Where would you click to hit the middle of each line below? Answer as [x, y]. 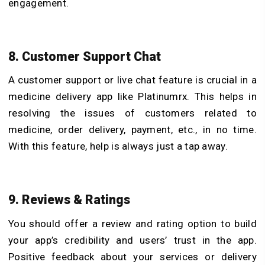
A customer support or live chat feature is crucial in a [132, 80]
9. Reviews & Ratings [69, 200]
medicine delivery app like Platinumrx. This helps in [132, 97]
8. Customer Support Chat [85, 56]
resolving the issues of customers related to [132, 113]
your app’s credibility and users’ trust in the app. [132, 240]
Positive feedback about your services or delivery [132, 256]
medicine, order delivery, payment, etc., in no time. [132, 130]
